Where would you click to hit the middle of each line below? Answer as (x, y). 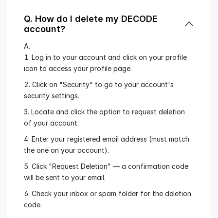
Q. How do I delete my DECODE (91, 19)
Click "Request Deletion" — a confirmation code (110, 166)
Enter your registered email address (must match (110, 139)
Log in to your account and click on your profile (109, 57)
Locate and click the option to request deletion (108, 112)
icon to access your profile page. (78, 69)
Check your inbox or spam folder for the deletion (111, 194)
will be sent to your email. (65, 178)
